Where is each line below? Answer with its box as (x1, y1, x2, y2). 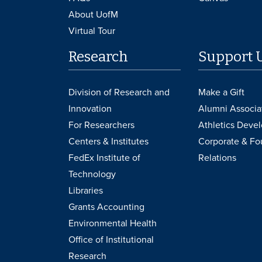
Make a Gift (198, 86, 244, 98)
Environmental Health (68, 217, 157, 229)
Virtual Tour (68, 25, 115, 37)
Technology (68, 168, 116, 180)
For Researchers (68, 119, 135, 131)
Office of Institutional (68, 233, 154, 246)
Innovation (68, 102, 112, 115)
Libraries (68, 184, 103, 196)
